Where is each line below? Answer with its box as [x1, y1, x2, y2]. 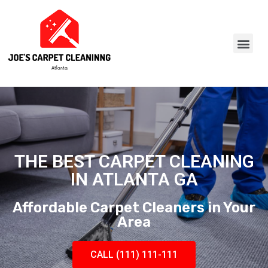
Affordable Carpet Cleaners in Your [13, 199, 255, 216]
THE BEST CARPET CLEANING [14, 151, 254, 172]
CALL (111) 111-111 [90, 249, 178, 260]
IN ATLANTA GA [70, 169, 198, 190]
